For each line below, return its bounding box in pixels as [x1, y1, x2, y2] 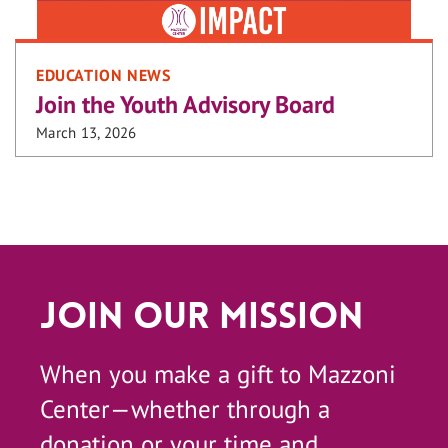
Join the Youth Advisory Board [36, 88, 335, 120]
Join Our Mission [40, 292, 363, 340]
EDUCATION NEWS [36, 64, 171, 85]
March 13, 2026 [36, 122, 137, 142]
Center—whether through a [40, 392, 330, 425]
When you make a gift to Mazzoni [40, 357, 396, 390]
